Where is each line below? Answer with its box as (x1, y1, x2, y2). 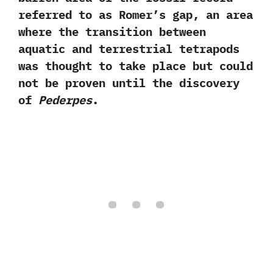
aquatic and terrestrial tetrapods (18, 41, 239, 56)
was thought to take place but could (18, 58, 253, 73)
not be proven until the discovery (18, 75, 239, 90)
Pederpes (38, 92, 92, 107)
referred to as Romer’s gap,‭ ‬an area (18, 7, 253, 22)
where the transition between (18, 24, 206, 39)
